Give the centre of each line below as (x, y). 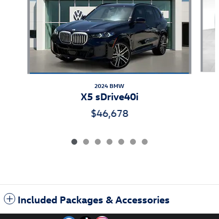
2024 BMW (109, 85)
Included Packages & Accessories (94, 199)
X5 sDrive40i (109, 96)
